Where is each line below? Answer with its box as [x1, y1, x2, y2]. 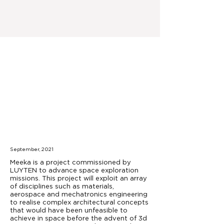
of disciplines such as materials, [10, 183, 114, 190]
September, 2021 [10, 147, 53, 152]
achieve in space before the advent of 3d [10, 215, 147, 222]
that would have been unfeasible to [10, 207, 127, 214]
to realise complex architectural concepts [10, 199, 148, 206]
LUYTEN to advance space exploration [10, 167, 138, 174]
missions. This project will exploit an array [10, 175, 147, 182]
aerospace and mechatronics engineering [10, 191, 147, 198]
